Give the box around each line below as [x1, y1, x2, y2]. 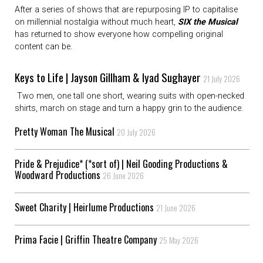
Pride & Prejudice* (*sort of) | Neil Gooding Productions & [15, 156, 228, 171]
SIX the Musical [178, 16, 238, 27]
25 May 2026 [159, 234, 198, 246]
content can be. [15, 41, 72, 52]
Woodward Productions [15, 167, 103, 182]
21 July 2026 [203, 72, 240, 85]
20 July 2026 [117, 126, 156, 138]
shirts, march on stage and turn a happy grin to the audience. [15, 103, 245, 113]
